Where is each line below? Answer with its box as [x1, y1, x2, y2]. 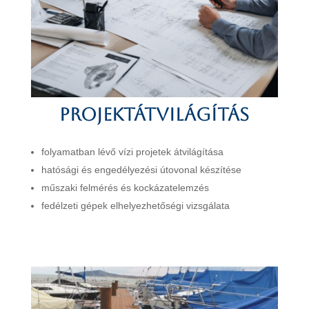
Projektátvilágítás [59, 104, 250, 126]
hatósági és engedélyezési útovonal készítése [41, 164, 241, 176]
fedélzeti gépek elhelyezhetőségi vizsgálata [41, 200, 230, 212]
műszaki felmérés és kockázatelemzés [41, 182, 209, 194]
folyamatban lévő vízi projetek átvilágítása [41, 146, 223, 158]
